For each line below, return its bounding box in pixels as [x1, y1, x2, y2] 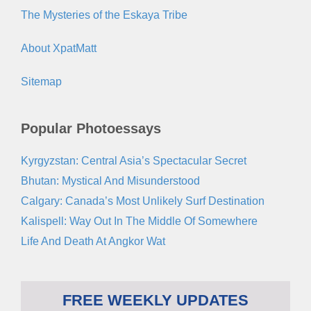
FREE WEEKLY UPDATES [62, 291, 249, 309]
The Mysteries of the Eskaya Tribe [21, 8, 187, 21]
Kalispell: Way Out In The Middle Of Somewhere [21, 215, 258, 227]
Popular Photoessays [21, 120, 161, 136]
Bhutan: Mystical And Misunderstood [21, 174, 200, 187]
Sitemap [21, 75, 62, 87]
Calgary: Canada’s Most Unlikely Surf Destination [21, 194, 264, 207]
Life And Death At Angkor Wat [21, 235, 165, 247]
